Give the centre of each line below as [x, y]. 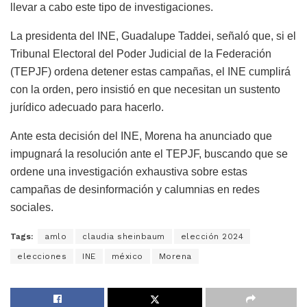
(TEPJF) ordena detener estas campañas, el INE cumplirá [150, 72]
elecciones [42, 257]
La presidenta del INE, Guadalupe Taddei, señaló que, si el [153, 36]
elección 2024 [212, 237]
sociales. [32, 208]
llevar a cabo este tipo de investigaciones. [112, 8]
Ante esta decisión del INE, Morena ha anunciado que [141, 136]
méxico [127, 257]
